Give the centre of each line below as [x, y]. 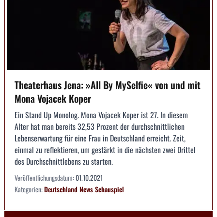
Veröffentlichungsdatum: [45, 177]
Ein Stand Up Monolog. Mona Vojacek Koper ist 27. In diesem [101, 115]
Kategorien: [29, 189]
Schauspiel [109, 189]
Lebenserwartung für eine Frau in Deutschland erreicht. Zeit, [100, 138]
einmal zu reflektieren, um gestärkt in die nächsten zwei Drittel [105, 149]
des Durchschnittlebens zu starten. [64, 161]
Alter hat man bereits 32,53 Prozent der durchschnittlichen [100, 126]
